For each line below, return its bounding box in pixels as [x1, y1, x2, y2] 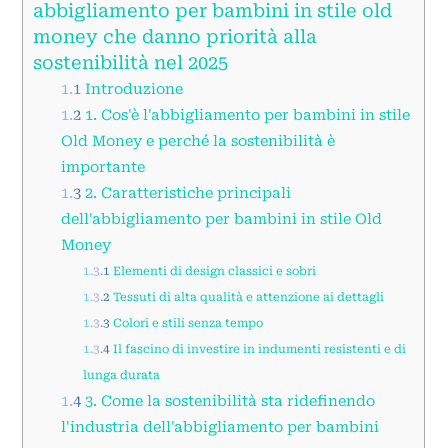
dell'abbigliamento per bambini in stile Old [60, 209, 382, 228]
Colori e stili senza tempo [109, 315, 263, 330]
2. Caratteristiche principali [80, 183, 291, 202]
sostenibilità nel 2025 [33, 51, 229, 73]
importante [60, 157, 145, 176]
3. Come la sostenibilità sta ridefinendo [80, 391, 375, 410]
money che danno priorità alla [33, 25, 318, 47]
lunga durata [82, 367, 160, 382]
